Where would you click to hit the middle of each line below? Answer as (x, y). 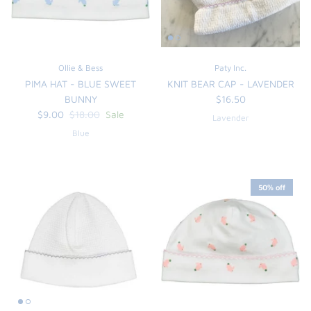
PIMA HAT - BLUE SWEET (81, 83)
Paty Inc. (230, 67)
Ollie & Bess (81, 67)
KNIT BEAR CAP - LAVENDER (230, 83)
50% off (272, 187)
